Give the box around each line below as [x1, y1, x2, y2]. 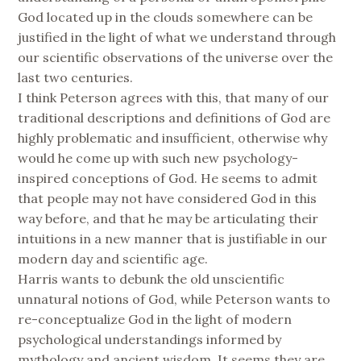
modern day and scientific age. [18, 250, 209, 267]
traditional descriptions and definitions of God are [18, 109, 331, 126]
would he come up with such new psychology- [18, 149, 299, 166]
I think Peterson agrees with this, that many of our [18, 89, 330, 106]
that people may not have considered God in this [18, 189, 317, 206]
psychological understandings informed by [18, 330, 282, 347]
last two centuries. [18, 68, 134, 85]
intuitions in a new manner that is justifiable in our [18, 230, 328, 247]
